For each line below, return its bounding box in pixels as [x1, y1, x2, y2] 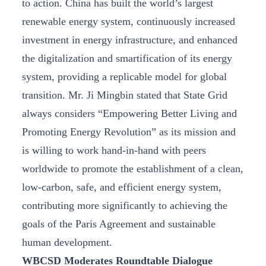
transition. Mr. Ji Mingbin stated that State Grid [22, 88, 227, 101]
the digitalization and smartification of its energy [22, 52, 232, 64]
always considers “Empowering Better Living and [22, 107, 237, 119]
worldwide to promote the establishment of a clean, [22, 162, 243, 175]
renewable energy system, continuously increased [22, 15, 235, 27]
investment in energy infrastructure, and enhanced [22, 33, 237, 46]
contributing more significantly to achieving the [22, 199, 227, 211]
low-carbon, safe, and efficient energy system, [22, 180, 221, 193]
